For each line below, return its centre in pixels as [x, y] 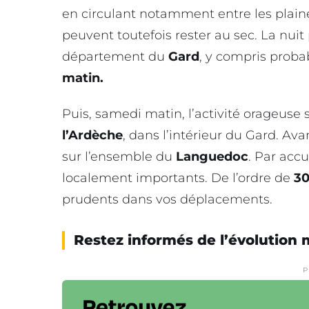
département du [115, 57]
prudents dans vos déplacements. [167, 199]
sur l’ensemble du [119, 156]
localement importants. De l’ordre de [176, 178]
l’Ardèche [92, 135]
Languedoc [212, 156]
